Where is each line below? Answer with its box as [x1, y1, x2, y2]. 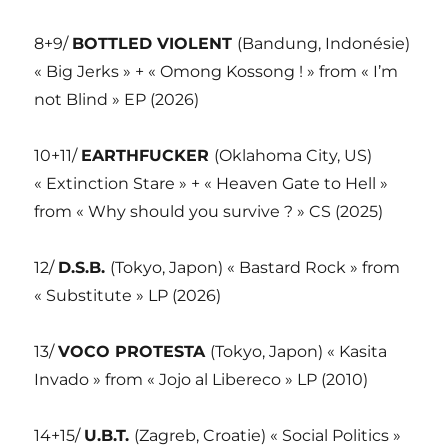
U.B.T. [84, 425, 135, 445]
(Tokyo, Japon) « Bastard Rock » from [110, 257, 401, 277]
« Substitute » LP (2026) [34, 285, 222, 305]
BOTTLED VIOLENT [72, 33, 238, 53]
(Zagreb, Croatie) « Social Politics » [134, 425, 402, 445]
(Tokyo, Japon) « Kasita [210, 341, 388, 361]
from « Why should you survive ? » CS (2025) [34, 201, 384, 221]
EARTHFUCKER [81, 145, 215, 165]
